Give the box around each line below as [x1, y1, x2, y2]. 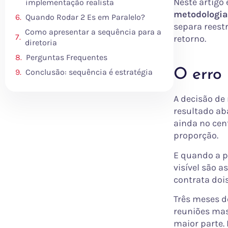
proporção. [174, 130, 218, 141]
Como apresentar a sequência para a [25, 26, 161, 37]
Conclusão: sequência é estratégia [25, 67, 153, 77]
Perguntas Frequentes [26, 52, 107, 62]
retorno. [174, 33, 206, 45]
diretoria [25, 37, 57, 47]
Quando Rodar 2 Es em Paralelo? [25, 12, 145, 22]
